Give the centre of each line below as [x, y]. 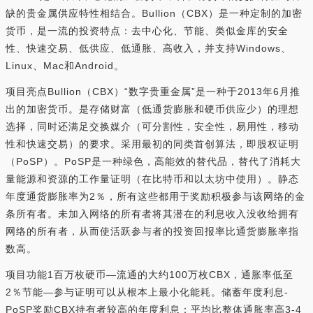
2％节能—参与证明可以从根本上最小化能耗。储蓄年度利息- [147, 292]
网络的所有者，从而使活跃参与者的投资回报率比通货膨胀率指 [152, 232]
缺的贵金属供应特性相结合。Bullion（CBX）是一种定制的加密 [154, 14]
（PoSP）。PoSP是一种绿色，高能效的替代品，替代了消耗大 [153, 162]
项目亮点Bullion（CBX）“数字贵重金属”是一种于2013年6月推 [153, 92]
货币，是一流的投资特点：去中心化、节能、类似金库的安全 [147, 31]
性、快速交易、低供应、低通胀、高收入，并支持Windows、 [148, 49]
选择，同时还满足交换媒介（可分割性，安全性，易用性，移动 [152, 127]
